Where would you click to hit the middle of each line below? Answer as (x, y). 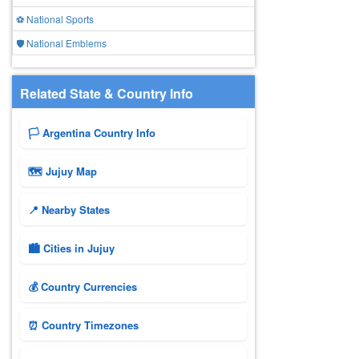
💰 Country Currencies (83, 286)
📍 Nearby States (69, 210)
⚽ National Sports (55, 19)
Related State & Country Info (107, 93)
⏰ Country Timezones (83, 325)
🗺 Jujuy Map (63, 171)
